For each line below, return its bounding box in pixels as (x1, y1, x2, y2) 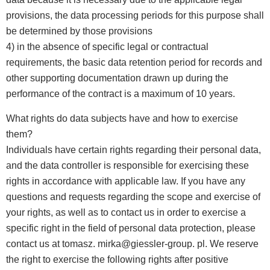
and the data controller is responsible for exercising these (6, 160, 249, 171)
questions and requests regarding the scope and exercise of (6, 191, 260, 202)
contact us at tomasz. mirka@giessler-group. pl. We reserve (6, 238, 259, 249)
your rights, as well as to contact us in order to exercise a (6, 207, 246, 218)
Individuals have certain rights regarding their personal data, (6, 144, 261, 155)
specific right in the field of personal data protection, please (6, 222, 256, 233)
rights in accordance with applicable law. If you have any (6, 175, 245, 186)
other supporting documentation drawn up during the (6, 73, 228, 84)
